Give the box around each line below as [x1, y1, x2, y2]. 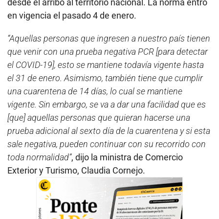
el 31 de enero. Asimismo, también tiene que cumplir [7, 72, 203, 83]
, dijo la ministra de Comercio [71, 152, 183, 162]
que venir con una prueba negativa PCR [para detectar [7, 46, 208, 57]
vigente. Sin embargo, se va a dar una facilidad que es [7, 99, 206, 109]
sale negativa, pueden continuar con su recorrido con [7, 138, 206, 149]
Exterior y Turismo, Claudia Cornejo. [7, 165, 145, 175]
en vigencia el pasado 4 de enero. [7, 10, 136, 21]
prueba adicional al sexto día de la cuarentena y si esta [7, 125, 210, 136]
